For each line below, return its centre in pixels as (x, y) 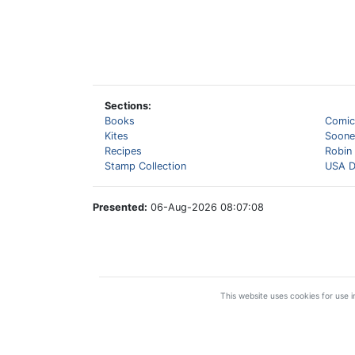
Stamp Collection (145, 166)
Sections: (128, 106)
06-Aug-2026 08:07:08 (206, 207)
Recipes (123, 151)
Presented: (120, 207)
